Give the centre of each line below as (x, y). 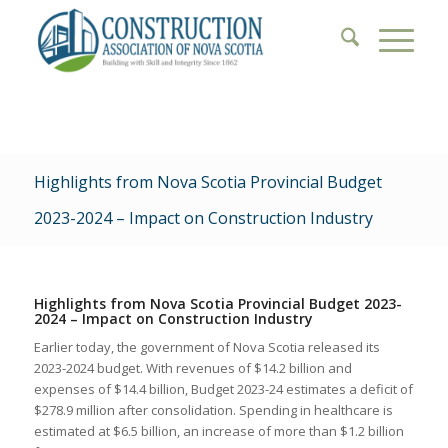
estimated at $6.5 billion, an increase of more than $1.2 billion (218, 431)
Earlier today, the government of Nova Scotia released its (206, 347)
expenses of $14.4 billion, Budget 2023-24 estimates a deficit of (223, 389)
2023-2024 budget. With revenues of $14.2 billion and (192, 368)
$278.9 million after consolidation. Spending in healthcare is (213, 410)
